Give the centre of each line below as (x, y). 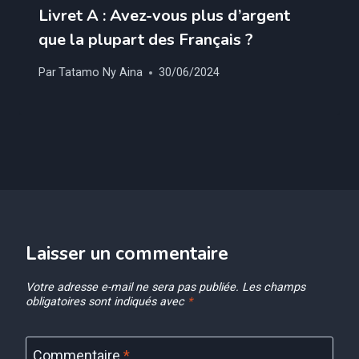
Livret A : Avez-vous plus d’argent (164, 16)
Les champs (274, 288)
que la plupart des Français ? (146, 40)
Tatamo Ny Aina (101, 73)
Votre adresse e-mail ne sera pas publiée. (132, 288)
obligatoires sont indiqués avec (107, 302)
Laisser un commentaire (127, 254)
